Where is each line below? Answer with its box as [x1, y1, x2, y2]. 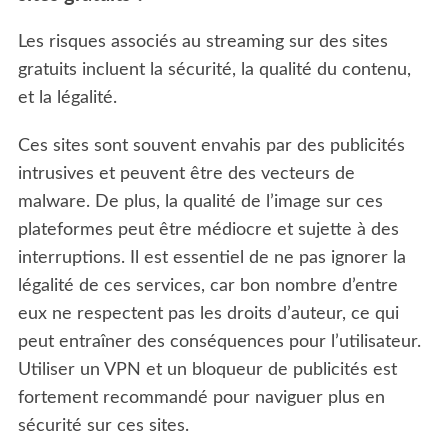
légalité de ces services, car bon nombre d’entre [17, 276, 398, 295]
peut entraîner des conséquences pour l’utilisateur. [17, 332, 421, 351]
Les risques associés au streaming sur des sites [17, 32, 388, 51]
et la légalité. [17, 88, 117, 107]
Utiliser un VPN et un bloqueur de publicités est [17, 360, 397, 379]
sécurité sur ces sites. [17, 416, 189, 435]
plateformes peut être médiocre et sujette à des [17, 220, 399, 239]
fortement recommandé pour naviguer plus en [17, 388, 385, 407]
